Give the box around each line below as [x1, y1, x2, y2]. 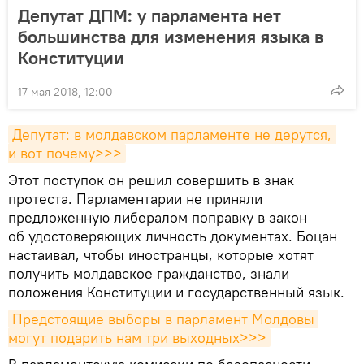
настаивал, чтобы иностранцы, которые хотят [8, 245, 314, 264]
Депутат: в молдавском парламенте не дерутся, [12, 124, 331, 144]
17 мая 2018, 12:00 [18, 84, 113, 99]
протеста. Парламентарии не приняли [8, 188, 262, 208]
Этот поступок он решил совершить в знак [8, 170, 294, 189]
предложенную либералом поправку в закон [8, 207, 307, 227]
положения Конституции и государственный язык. [8, 282, 344, 301]
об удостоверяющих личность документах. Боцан [8, 226, 337, 245]
